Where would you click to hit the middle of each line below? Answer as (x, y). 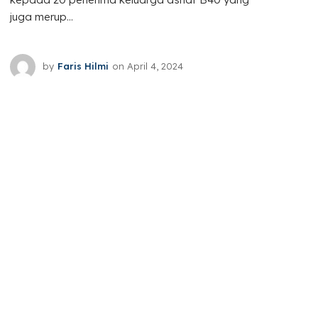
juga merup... (42, 16)
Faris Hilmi (83, 66)
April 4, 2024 (155, 66)
